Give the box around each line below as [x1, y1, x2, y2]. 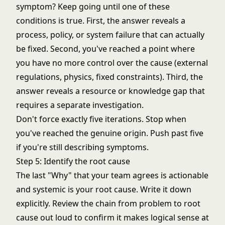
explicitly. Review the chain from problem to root [16, 198, 200, 209]
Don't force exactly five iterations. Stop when [16, 114, 186, 125]
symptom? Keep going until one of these [16, 1, 170, 12]
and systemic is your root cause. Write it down [16, 184, 191, 195]
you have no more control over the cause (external [16, 57, 208, 68]
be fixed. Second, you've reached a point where [16, 43, 195, 54]
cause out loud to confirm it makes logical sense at [16, 212, 209, 223]
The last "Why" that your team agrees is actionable [16, 170, 208, 181]
